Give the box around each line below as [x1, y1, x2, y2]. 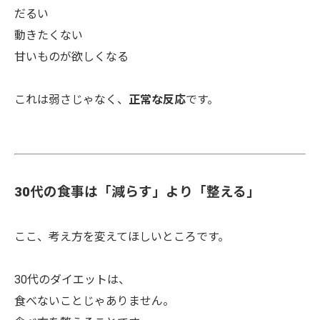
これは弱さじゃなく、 [14, 93, 129, 106]
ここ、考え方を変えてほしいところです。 [14, 230, 229, 244]
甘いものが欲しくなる [14, 50, 129, 64]
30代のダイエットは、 [14, 273, 130, 286]
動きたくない [14, 29, 83, 42]
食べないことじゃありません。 [14, 294, 174, 308]
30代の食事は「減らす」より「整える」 [14, 184, 260, 200]
